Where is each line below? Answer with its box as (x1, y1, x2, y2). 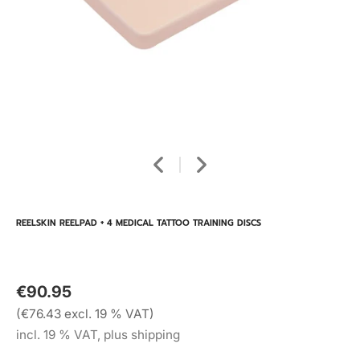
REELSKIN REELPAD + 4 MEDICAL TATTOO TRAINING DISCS (16, 216, 261, 230)
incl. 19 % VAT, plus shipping (16, 327, 180, 342)
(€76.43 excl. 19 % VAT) (16, 306, 154, 321)
